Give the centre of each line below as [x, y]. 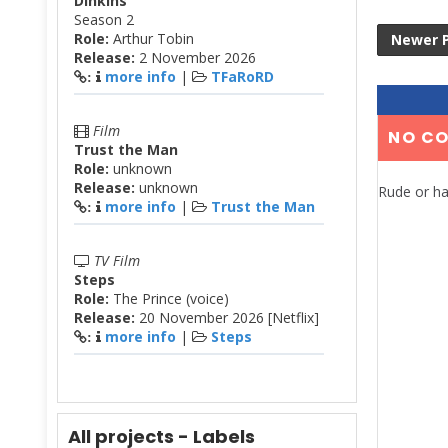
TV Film [117, 260]
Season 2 [104, 19]
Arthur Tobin [151, 38]
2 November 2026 [197, 57]
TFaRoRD [242, 76]
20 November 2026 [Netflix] [227, 317]
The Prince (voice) [169, 298]
